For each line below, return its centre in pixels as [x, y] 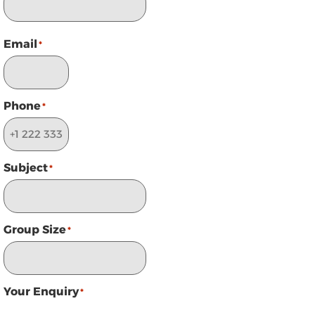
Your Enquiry [41, 292]
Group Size [35, 230]
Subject [26, 168]
